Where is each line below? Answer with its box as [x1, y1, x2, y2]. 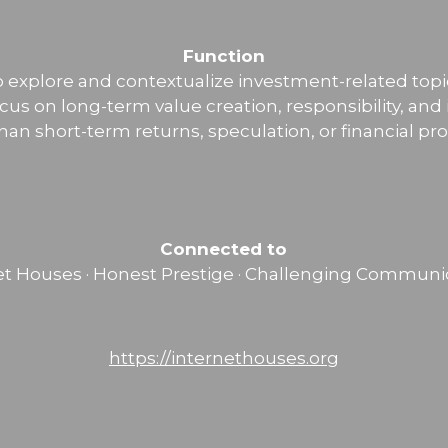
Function [182, 46, 265, 66]
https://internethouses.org [108, 348, 339, 368]
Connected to [160, 239, 288, 259]
